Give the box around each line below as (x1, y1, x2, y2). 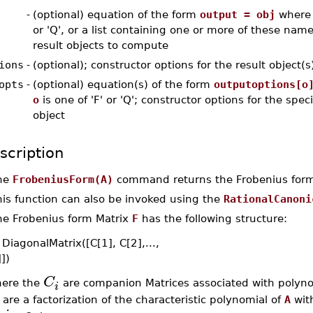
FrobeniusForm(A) (12, 173, 113, 185)
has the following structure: (138, 212, 287, 224)
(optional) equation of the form (32, 8, 200, 20)
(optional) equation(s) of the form (32, 78, 214, 90)
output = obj (199, 8, 275, 20)
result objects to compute (32, 39, 168, 51)
